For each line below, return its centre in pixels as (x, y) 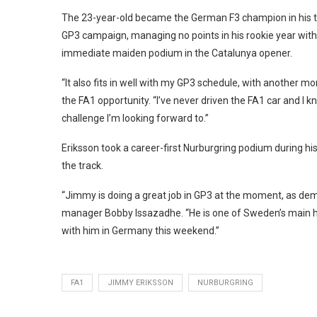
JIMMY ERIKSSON (140, 283)
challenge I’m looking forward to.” (135, 119)
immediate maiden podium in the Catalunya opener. (177, 53)
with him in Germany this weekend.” (140, 231)
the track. (82, 166)
